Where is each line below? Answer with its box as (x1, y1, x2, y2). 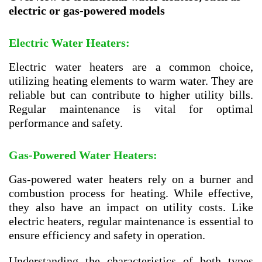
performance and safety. (9, 116, 123, 129)
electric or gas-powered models (9, 4, 165, 17)
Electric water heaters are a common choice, (9, 60, 253, 73)
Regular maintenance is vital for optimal (9, 102, 253, 115)
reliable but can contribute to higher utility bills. (9, 88, 253, 101)
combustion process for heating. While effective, (9, 186, 253, 199)
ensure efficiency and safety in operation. (9, 228, 205, 242)
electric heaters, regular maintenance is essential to (9, 214, 253, 227)
